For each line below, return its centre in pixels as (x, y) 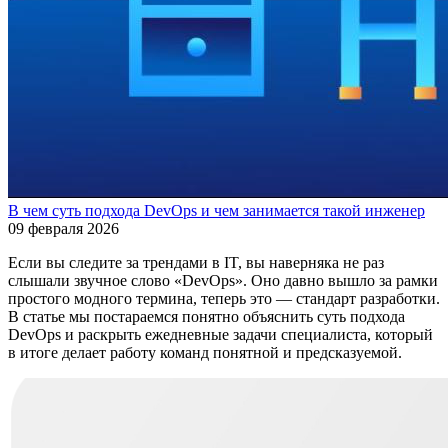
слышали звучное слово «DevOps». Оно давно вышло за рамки (223, 281)
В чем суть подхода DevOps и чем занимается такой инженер (216, 211)
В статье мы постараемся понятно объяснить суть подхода (206, 317)
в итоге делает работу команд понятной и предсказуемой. (205, 353)
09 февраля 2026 (63, 229)
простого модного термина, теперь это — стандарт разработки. (224, 299)
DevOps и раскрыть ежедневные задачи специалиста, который (220, 335)
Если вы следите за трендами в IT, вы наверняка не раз (196, 263)
